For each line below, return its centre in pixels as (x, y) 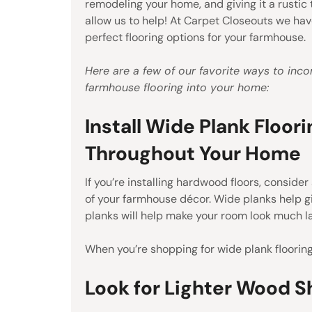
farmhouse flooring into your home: (177, 87)
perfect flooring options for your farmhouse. (195, 37)
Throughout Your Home (193, 153)
